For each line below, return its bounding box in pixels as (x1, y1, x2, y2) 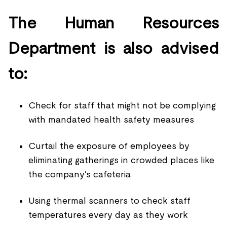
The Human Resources (8, 13, 219, 31)
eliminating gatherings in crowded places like (28, 155, 214, 165)
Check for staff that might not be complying (28, 100, 216, 110)
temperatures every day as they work (28, 209, 188, 220)
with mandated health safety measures (28, 114, 194, 125)
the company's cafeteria (28, 169, 131, 179)
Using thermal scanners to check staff (28, 195, 191, 206)
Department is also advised (8, 39, 219, 57)
